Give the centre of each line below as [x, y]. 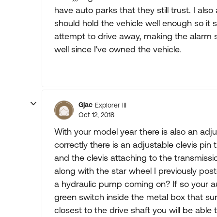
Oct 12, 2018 [96, 115]
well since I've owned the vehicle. [118, 49]
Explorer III [111, 105]
